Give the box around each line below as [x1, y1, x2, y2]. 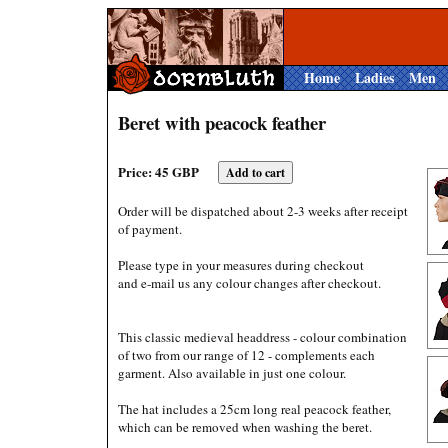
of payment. [118, 220, 182, 238]
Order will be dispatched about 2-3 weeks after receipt [118, 202, 408, 220]
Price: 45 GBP [118, 162, 202, 181]
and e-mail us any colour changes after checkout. [118, 274, 381, 292]
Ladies [355, 67, 394, 88]
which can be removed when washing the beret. [118, 418, 372, 436]
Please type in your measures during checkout [118, 256, 364, 274]
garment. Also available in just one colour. [118, 364, 346, 382]
